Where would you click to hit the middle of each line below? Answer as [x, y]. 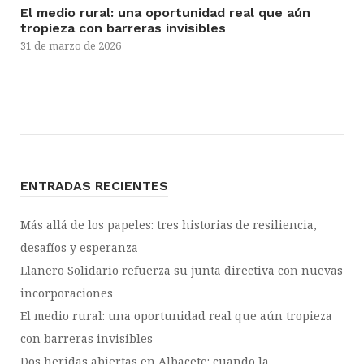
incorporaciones [67, 293]
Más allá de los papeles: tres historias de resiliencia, [169, 225]
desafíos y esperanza [79, 248]
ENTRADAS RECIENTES [94, 186]
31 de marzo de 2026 [71, 46]
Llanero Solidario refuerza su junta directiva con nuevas [182, 271]
